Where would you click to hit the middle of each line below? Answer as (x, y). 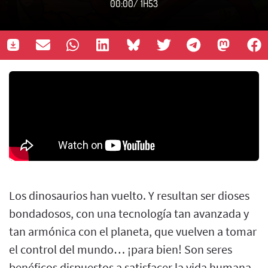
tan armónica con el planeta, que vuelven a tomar (133, 231)
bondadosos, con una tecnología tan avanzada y (129, 213)
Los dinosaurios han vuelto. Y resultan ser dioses (129, 195)
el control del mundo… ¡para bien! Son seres (121, 249)
